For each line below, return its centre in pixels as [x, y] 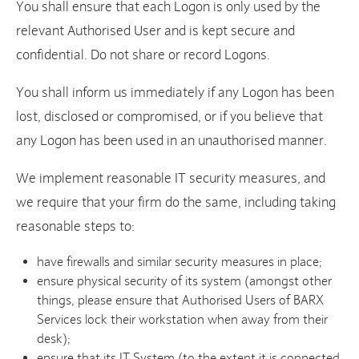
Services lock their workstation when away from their [183, 320]
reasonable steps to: [75, 227]
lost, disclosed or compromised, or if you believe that [169, 117]
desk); [56, 339]
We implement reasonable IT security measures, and [171, 179]
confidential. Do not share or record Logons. [143, 55]
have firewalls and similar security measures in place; [182, 262]
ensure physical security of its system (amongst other [185, 281]
